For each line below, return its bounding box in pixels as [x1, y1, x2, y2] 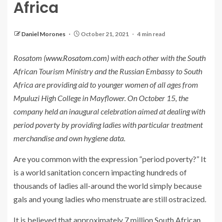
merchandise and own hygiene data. [13, 133, 125, 143]
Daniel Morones [21, 30, 66, 38]
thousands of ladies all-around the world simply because [13, 180, 202, 190]
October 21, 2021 [80, 30, 130, 38]
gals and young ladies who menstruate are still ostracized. [13, 194, 206, 204]
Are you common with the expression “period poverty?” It [13, 154, 206, 164]
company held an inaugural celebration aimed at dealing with [13, 106, 205, 116]
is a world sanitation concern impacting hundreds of [13, 167, 187, 177]
